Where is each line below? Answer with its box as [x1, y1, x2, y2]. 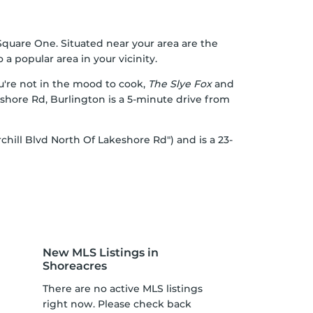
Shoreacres [43, 259, 107, 272]
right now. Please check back [43, 298, 191, 310]
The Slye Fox [148, 78, 212, 90]
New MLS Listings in [43, 246, 159, 259]
